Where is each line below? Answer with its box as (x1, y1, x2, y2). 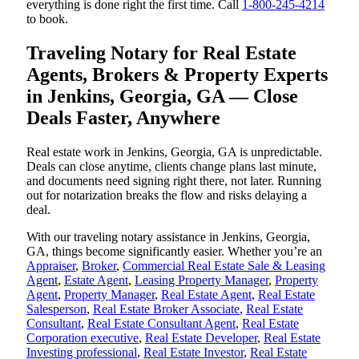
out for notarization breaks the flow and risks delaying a (26, 188, 307, 202)
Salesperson (26, 301, 87, 316)
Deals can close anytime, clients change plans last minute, (26, 159, 317, 173)
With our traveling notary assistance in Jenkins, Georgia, (26, 229, 310, 244)
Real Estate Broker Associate (93, 301, 240, 316)
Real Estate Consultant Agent (87, 316, 236, 330)
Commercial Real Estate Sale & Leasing (123, 258, 325, 272)
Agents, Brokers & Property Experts (26, 63, 328, 85)
